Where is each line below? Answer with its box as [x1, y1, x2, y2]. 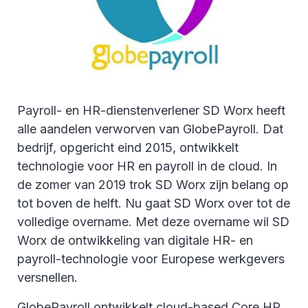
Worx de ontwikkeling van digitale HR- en [17, 233, 253, 248]
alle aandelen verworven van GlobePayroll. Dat [17, 122, 283, 137]
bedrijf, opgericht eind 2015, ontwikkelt [17, 140, 239, 155]
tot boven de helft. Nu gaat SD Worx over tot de [17, 196, 290, 211]
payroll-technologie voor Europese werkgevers [17, 252, 285, 267]
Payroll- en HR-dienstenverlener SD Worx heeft [17, 103, 285, 118]
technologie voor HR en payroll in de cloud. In [17, 159, 277, 174]
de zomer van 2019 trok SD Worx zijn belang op [17, 177, 289, 192]
